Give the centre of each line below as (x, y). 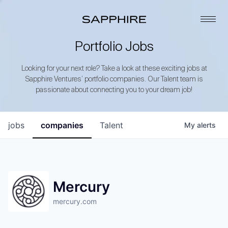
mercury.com (75, 201)
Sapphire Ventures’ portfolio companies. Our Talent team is (114, 79)
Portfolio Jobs (114, 47)
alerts (206, 125)
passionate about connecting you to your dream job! (114, 90)
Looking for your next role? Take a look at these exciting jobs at (114, 69)
